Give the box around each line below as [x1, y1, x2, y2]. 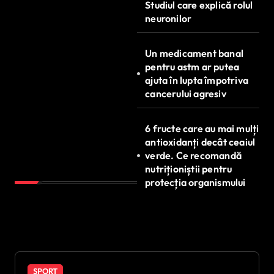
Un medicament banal [145, 47, 244, 59]
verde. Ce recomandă [145, 149, 242, 161]
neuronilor [145, 12, 192, 24]
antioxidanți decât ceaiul [145, 136, 256, 148]
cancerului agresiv [145, 87, 226, 100]
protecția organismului [145, 176, 246, 188]
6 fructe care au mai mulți [145, 122, 259, 135]
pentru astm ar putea [145, 61, 240, 73]
